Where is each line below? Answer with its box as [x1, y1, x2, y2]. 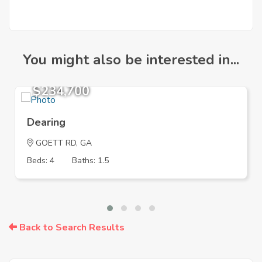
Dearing [27, 115, 65, 130]
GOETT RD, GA [33, 137, 92, 149]
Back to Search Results [17, 221, 125, 235]
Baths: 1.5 [72, 155, 109, 167]
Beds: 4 [27, 155, 54, 167]
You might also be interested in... [23, 50, 239, 70]
